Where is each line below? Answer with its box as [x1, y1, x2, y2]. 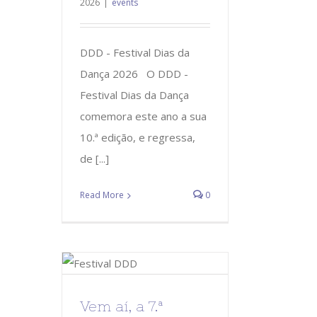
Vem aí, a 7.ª [80, 297, 163, 314]
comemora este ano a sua [80, 108, 207, 123]
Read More [80, 188, 124, 201]
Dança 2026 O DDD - [80, 66, 188, 81]
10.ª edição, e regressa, [80, 129, 195, 144]
